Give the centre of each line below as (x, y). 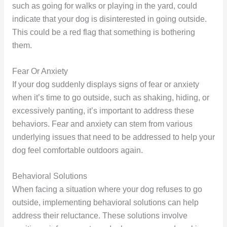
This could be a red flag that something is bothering (103, 32)
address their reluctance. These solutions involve (100, 215)
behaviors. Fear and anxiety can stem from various (102, 124)
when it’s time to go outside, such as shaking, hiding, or (110, 97)
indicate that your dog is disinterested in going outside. (109, 19)
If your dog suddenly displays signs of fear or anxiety (105, 84)
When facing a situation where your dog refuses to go (107, 189)
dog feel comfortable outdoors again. (77, 150)
